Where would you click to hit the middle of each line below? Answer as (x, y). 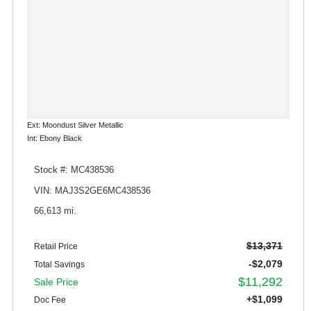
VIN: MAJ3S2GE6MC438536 (92, 191)
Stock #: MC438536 (74, 170)
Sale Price (56, 281)
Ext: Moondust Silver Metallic (75, 125)
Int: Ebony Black (54, 138)
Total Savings (59, 264)
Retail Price (56, 246)
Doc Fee (50, 300)
